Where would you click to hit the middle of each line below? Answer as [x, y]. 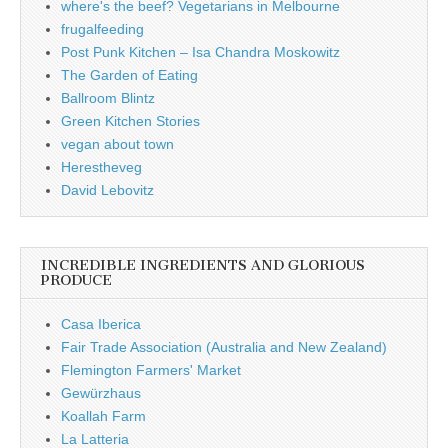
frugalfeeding [102, 29]
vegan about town [117, 144]
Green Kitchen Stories [130, 121]
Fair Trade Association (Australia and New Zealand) [224, 347]
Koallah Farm [103, 416]
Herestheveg [101, 167]
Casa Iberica [101, 324]
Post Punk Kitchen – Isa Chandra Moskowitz [200, 52]
